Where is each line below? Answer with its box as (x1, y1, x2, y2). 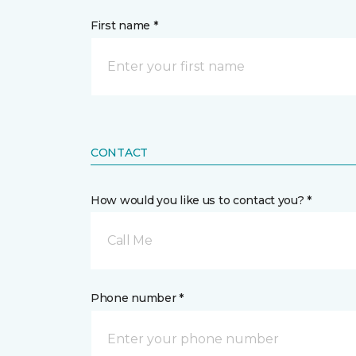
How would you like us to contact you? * (91, 193, 312, 208)
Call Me (107, 233, 153, 249)
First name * (91, 18, 158, 33)
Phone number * (91, 291, 184, 306)
